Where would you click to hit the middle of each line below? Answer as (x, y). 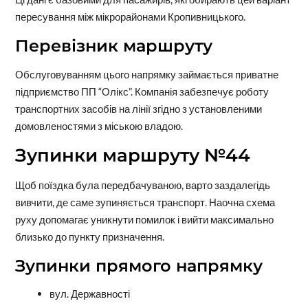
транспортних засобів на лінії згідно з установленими (138, 109)
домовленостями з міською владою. (99, 126)
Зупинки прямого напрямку (139, 266)
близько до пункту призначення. (89, 237)
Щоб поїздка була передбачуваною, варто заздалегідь (142, 185)
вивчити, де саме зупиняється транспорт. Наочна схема (145, 202)
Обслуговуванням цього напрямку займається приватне (146, 75)
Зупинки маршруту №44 (132, 156)
